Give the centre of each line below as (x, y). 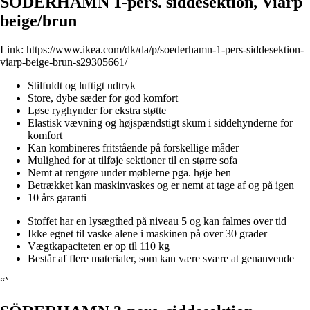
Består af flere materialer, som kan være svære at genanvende (161, 259)
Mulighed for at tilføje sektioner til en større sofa (133, 161)
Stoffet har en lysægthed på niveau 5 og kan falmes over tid (157, 221)
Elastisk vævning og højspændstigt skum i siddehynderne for (160, 123)
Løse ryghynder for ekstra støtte (97, 111)
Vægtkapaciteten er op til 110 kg (99, 246)
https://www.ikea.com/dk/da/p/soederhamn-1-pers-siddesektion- (165, 50)
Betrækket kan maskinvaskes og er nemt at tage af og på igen (161, 185)
